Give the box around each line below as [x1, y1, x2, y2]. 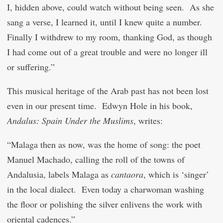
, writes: [133, 114, 163, 126]
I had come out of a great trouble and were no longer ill [7, 46, 208, 58]
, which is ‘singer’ [143, 168, 209, 180]
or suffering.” [7, 61, 58, 73]
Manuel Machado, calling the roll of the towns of [7, 153, 185, 165]
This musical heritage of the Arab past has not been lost [7, 85, 209, 97]
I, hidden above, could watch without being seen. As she [7, 1, 214, 13]
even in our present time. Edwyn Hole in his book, [7, 100, 193, 111]
